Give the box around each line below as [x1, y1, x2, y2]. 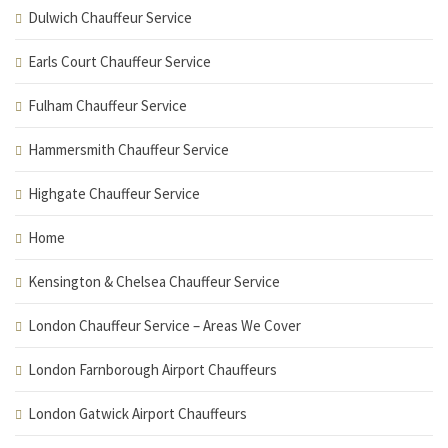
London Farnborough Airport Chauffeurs [28, 360, 277, 379]
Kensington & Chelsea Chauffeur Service [28, 272, 280, 291]
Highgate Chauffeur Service [28, 184, 200, 203]
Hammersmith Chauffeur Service [28, 140, 229, 159]
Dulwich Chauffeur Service [28, 8, 192, 27]
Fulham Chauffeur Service [28, 96, 187, 115]
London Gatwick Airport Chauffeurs [28, 404, 247, 423]
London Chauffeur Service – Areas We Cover [28, 316, 301, 335]
